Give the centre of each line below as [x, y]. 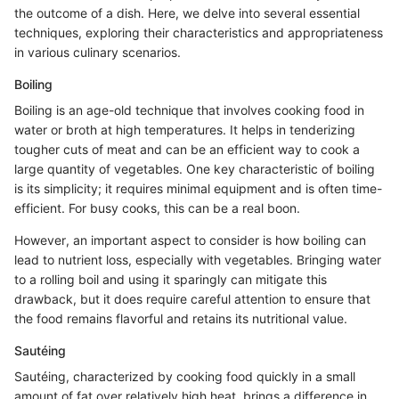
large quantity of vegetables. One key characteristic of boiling [195, 169]
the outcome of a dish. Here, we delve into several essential [187, 13]
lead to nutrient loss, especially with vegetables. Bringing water [198, 260]
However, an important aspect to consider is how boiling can [190, 240]
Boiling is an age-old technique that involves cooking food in [189, 110]
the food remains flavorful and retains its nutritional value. [181, 319]
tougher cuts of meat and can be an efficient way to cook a [187, 150]
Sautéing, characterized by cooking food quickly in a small [185, 377]
